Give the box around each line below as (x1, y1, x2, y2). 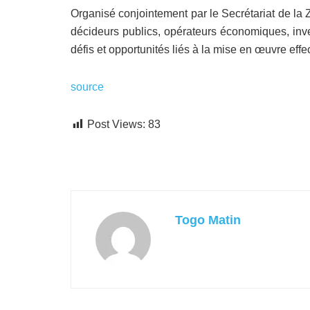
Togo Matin (175, 212, 241, 227)
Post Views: (87, 118, 145, 130)
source (71, 80, 104, 93)
